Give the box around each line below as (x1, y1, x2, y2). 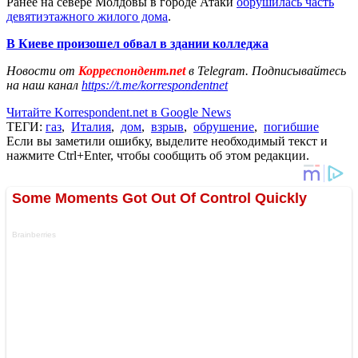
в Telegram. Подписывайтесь (189, 63, 346, 78)
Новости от (6, 63, 75, 78)
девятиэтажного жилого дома (6, 9, 168, 23)
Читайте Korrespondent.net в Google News (6, 105, 231, 119)
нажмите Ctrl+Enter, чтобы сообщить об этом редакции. (6, 148, 309, 162)
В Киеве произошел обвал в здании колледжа (6, 36, 268, 50)
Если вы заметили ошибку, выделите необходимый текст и (6, 133, 328, 148)
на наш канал (6, 78, 82, 92)
